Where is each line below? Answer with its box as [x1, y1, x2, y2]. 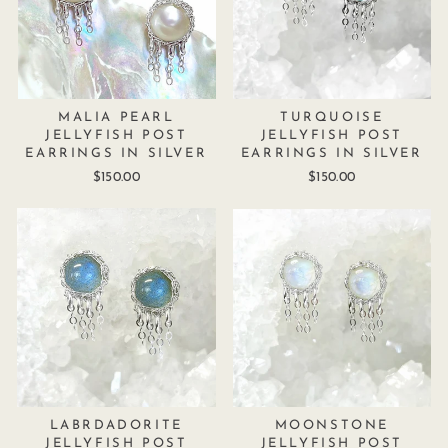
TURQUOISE [280, 111, 384, 124]
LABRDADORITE [49, 418, 183, 432]
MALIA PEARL [57, 111, 175, 124]
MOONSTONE [274, 418, 389, 432]
